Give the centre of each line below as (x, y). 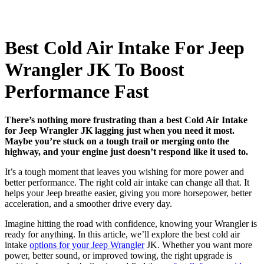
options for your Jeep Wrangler (87, 245)
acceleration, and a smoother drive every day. (88, 204)
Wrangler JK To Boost (95, 69)
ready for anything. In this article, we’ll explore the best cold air (122, 235)
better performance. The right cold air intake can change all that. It (127, 183)
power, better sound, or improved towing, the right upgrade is (118, 256)
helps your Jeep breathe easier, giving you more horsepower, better (128, 193)
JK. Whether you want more (198, 245)
